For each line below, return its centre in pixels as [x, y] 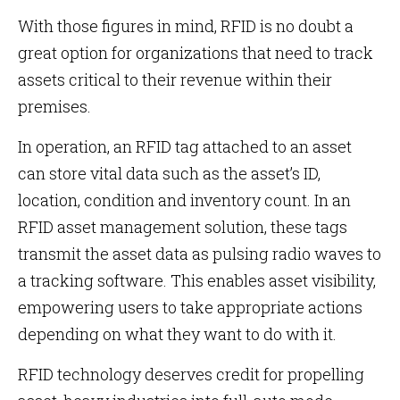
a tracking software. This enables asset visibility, [197, 280]
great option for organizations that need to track [196, 53]
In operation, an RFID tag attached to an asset [185, 146]
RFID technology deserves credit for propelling [191, 374]
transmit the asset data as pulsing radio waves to [200, 254]
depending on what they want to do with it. [177, 334]
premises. [54, 106]
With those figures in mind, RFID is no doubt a [186, 26]
